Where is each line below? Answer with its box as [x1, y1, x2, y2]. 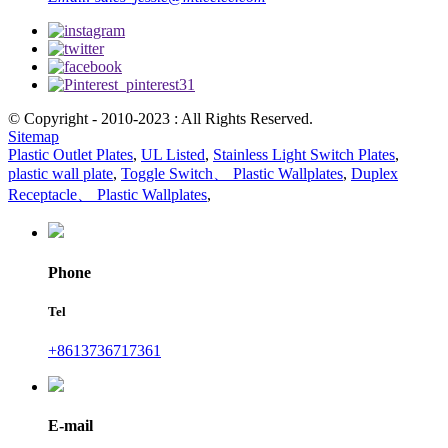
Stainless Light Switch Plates [213, 146, 395, 164]
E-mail [48, 417, 93, 435]
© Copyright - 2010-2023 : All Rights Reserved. [8, 110, 313, 128]
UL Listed [141, 146, 205, 164]
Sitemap [8, 128, 59, 146]
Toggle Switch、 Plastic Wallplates [121, 165, 343, 183]
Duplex [351, 165, 398, 183]
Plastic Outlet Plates [8, 146, 133, 164]
